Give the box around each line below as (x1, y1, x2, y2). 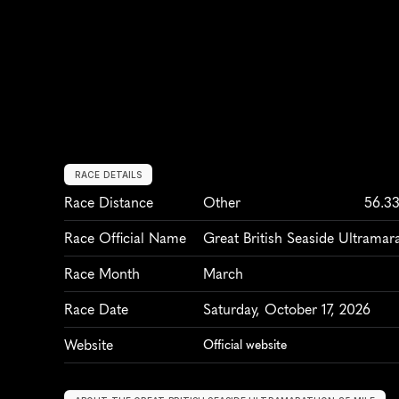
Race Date (64, 301, 128, 319)
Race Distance (64, 194, 153, 212)
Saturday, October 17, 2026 (203, 301, 370, 319)
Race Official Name (64, 230, 186, 248)
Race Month (64, 265, 140, 283)
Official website (203, 338, 287, 354)
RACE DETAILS (75, 169, 142, 181)
